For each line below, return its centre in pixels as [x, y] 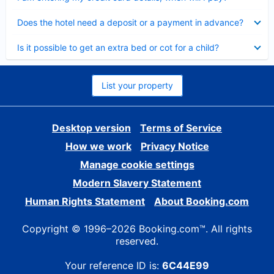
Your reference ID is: [113, 265]
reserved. [137, 241]
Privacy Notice [175, 146]
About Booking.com [202, 201]
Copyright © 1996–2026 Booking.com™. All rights [137, 229]
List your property [137, 85]
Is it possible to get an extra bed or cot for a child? [118, 47]
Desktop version [91, 128]
